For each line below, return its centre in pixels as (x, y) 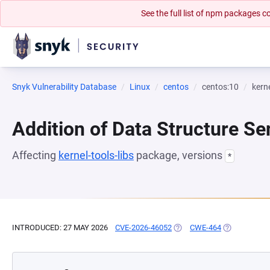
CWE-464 (206, 228)
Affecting (35, 155)
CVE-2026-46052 (143, 228)
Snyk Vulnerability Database (64, 87)
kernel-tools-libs (96, 155)
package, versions (179, 155)
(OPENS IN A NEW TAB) (213, 228)
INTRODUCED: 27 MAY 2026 (60, 228)
